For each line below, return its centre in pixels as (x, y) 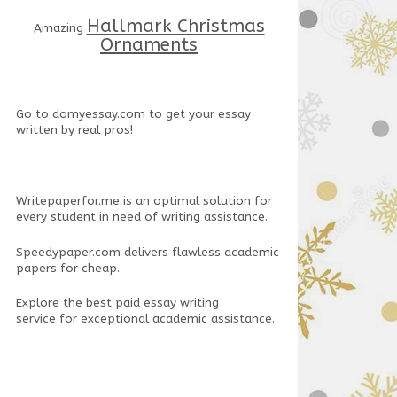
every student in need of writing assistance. (141, 217)
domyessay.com (98, 114)
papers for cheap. (67, 268)
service (35, 319)
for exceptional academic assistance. (165, 319)
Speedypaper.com (68, 252)
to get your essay (198, 114)
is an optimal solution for (195, 201)
